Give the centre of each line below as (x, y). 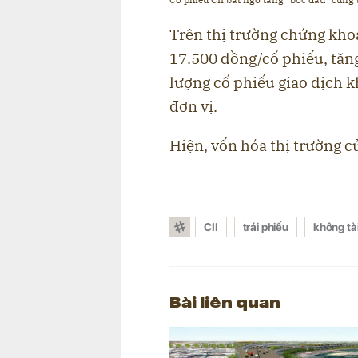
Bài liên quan (225, 301)
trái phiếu (265, 227)
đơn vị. (193, 107)
